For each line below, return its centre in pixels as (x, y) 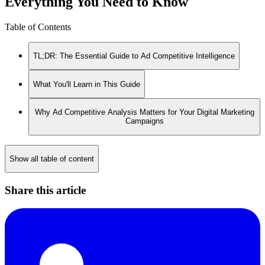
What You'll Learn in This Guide (87, 84)
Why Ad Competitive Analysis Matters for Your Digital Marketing (144, 112)
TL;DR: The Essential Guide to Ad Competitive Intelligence (134, 56)
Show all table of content (52, 159)
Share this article (45, 190)
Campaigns (144, 121)
